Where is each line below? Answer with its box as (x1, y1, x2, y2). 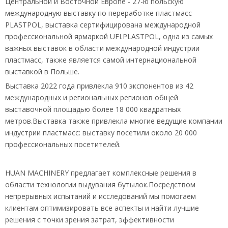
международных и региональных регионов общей (5, 93, 178, 103)
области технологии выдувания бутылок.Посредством (5, 180, 195, 190)
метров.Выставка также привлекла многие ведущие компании (5, 116, 222, 126)
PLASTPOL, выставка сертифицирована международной (5, 20, 201, 30)
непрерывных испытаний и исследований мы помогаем (5, 191, 196, 202)
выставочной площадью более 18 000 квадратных (5, 104, 181, 115)
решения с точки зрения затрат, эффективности (5, 215, 174, 225)
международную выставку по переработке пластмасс (5, 8, 192, 18)
